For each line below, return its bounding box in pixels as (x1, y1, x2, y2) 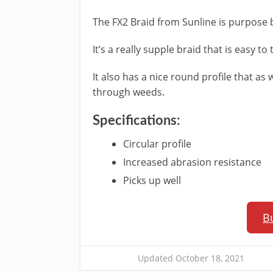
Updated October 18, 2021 (138, 252, 244, 264)
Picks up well (123, 174, 182, 187)
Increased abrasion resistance (123, 155, 262, 169)
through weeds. (93, 85, 165, 99)
